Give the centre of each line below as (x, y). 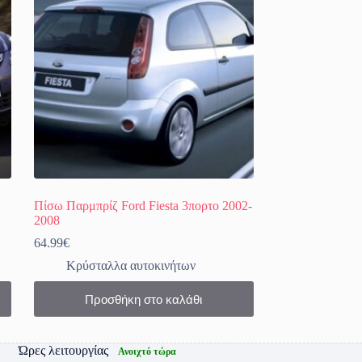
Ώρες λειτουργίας (64, 351)
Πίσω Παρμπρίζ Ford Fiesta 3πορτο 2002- (143, 206)
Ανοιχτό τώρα (147, 352)
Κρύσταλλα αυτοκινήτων (131, 266)
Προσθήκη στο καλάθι (144, 299)
